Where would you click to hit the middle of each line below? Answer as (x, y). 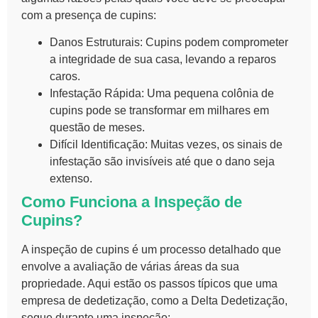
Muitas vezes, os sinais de (215, 145)
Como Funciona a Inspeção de (132, 202)
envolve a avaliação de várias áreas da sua (130, 267)
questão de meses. (97, 128)
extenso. (71, 179)
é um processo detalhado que (205, 250)
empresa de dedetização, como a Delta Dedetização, (154, 301)
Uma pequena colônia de (209, 94)
